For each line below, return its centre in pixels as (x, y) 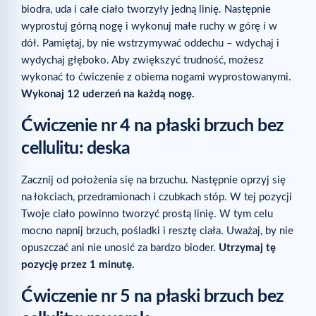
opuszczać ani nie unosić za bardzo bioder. (120, 248)
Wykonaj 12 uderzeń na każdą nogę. (108, 94)
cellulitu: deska (75, 148)
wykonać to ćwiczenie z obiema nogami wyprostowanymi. (156, 77)
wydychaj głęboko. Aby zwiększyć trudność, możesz (142, 60)
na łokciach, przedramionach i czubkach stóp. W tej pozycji (157, 197)
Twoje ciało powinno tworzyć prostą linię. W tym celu (147, 214)
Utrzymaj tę (247, 248)
